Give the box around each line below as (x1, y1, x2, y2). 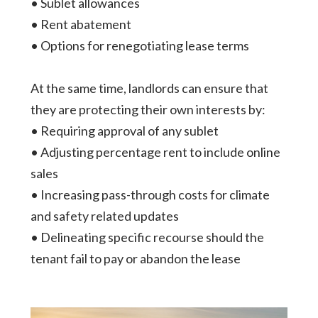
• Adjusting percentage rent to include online (30, 143, 280, 160)
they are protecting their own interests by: (30, 101, 265, 117)
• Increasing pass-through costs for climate (30, 186, 270, 202)
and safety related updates (30, 207, 179, 224)
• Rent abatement (30, 16, 131, 32)
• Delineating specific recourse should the (30, 229, 264, 245)
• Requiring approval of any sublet (30, 122, 219, 138)
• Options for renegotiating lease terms (30, 37, 249, 53)
